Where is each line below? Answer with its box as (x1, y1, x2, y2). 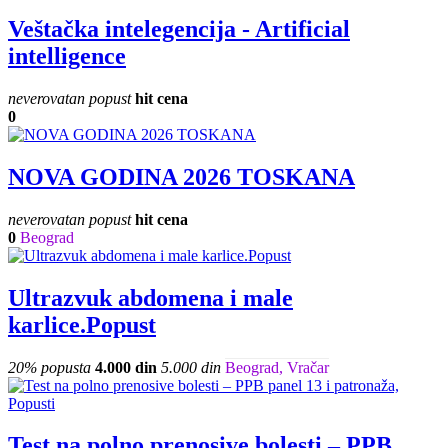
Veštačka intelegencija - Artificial (8, 16, 350, 43)
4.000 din (95, 358, 157, 376)
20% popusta (8, 358, 91, 376)
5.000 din (161, 358, 221, 376)
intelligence (8, 43, 126, 70)
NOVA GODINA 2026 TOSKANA (8, 163, 355, 190)
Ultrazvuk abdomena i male (8, 284, 293, 311)
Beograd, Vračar (225, 358, 329, 376)
